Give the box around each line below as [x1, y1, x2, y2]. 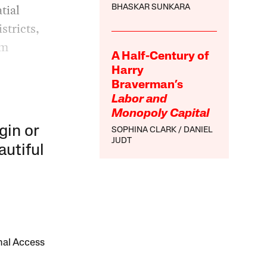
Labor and [111, 94, 167, 106]
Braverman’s [111, 79, 184, 92]
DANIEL [184, 126, 213, 135]
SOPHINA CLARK [111, 126, 177, 135]
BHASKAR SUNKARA [111, 3, 191, 13]
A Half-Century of [111, 51, 210, 63]
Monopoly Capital [111, 108, 210, 120]
